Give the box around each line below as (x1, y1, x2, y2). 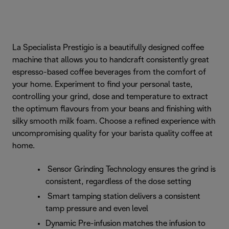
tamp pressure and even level (45, 204, 148, 213)
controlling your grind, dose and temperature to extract (12, 93, 208, 101)
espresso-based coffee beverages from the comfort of (12, 68, 206, 76)
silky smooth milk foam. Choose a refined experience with (12, 117, 216, 125)
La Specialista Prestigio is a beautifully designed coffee (12, 43, 204, 52)
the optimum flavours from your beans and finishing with (12, 105, 212, 113)
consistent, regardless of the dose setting (45, 177, 191, 186)
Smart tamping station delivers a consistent (45, 192, 200, 200)
